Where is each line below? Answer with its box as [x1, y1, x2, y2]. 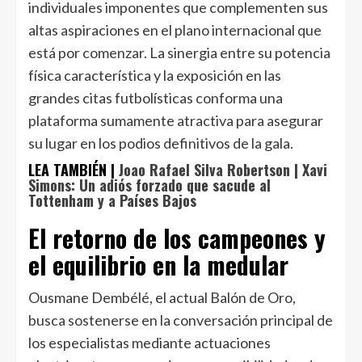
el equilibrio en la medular [28, 246, 288, 283]
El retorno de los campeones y [28, 220, 326, 256]
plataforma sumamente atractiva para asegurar [28, 112, 323, 129]
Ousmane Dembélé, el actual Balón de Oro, [28, 288, 296, 306]
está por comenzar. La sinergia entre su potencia [28, 44, 330, 61]
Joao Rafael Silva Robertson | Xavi [119, 159, 327, 180]
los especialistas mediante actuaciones [28, 334, 271, 351]
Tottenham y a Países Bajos [28, 190, 196, 211]
